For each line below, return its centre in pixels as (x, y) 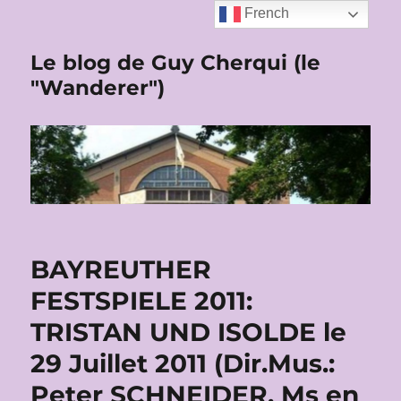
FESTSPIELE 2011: (142, 301)
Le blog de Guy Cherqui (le (176, 63)
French (265, 13)
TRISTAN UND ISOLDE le (189, 333)
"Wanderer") (98, 88)
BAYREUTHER (121, 270)
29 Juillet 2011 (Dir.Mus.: (183, 364)
